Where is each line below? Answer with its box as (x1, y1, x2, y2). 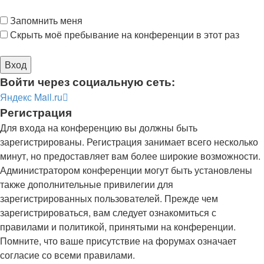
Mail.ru (34, 90, 62, 104)
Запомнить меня (8, 14, 82, 27)
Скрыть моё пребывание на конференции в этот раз (8, 28, 239, 41)
